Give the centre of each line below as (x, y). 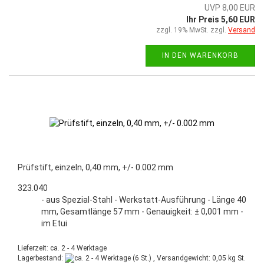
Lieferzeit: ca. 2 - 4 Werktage (62, 248)
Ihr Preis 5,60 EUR (221, 19)
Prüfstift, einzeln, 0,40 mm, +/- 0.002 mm (95, 167)
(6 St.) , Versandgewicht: (171, 258)
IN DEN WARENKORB (200, 55)
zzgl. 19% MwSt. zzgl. (192, 30)
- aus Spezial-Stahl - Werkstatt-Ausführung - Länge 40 (144, 199)
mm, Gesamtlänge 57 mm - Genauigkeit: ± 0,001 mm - (142, 211)
